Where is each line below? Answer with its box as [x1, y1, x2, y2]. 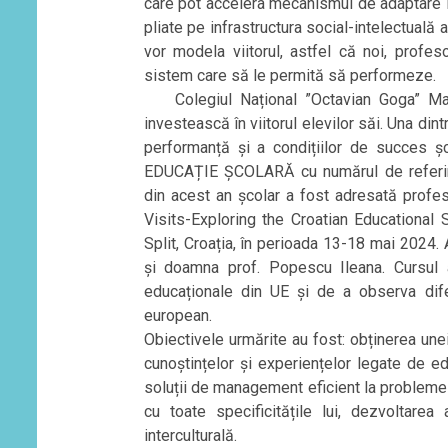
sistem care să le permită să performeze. [143, 65, 436, 85]
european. [143, 305, 212, 325]
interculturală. [143, 425, 237, 445]
